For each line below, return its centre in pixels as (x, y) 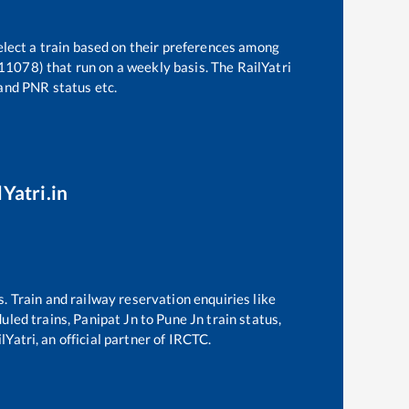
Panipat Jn (105, 318)
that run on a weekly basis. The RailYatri (167, 66)
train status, (243, 318)
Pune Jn (180, 318)
